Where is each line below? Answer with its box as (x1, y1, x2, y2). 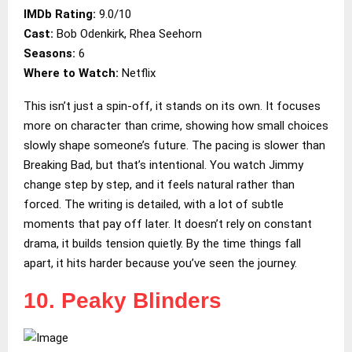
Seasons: (24, 46, 79, 60)
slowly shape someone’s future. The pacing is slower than (24, 137, 325, 152)
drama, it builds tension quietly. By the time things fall (24, 236, 301, 251)
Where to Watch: (24, 65, 122, 80)
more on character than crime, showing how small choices (24, 118, 328, 133)
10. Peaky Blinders (24, 288, 222, 313)
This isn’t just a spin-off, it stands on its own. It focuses (24, 98, 321, 113)
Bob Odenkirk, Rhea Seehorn (53, 26, 202, 41)
